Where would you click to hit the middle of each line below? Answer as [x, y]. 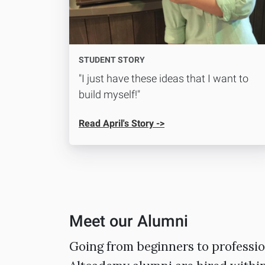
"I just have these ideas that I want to [164, 79]
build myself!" [109, 95]
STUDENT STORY [112, 60]
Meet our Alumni [129, 222]
